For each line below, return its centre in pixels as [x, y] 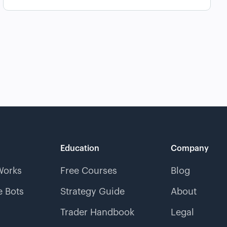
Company [190, 148]
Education [80, 148]
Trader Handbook [97, 212]
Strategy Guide [92, 191]
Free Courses [89, 171]
